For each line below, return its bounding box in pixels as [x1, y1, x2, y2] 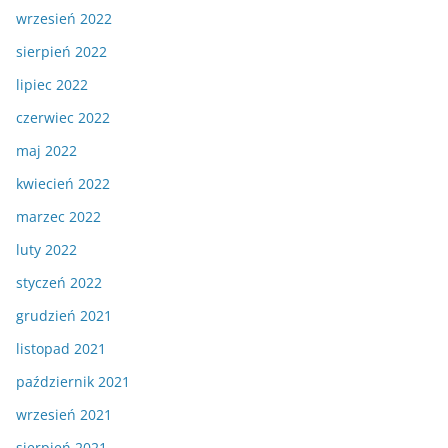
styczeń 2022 [16, 273, 102, 293]
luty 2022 [16, 240, 77, 260]
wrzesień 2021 [16, 405, 112, 425]
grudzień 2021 [16, 306, 112, 326]
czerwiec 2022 [16, 108, 110, 128]
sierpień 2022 [16, 42, 107, 62]
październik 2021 [16, 372, 130, 392]
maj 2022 [16, 141, 77, 161]
